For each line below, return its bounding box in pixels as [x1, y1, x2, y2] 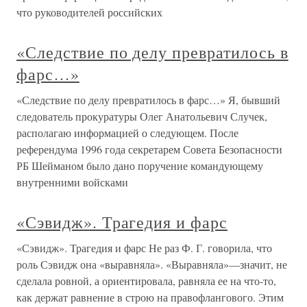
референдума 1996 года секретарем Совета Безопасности [16, 142, 282, 156]
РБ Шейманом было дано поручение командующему [16, 158, 263, 173]
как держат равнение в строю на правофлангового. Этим [16, 290, 284, 304]
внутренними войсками [16, 175, 128, 189]
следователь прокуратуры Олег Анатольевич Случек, [16, 109, 267, 123]
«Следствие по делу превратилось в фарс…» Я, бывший [16, 93, 280, 107]
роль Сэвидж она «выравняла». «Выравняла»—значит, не [16, 257, 287, 271]
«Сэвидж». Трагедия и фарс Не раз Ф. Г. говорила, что [16, 241, 272, 255]
